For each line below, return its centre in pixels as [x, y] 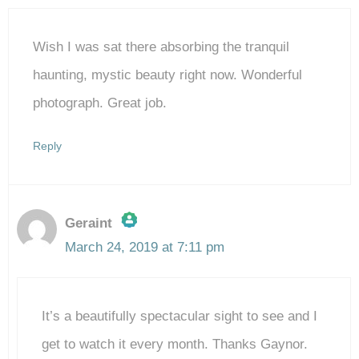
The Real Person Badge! [149, 258]
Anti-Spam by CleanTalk [144, 342]
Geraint [89, 223]
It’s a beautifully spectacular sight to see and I [179, 317]
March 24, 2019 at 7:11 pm [145, 247]
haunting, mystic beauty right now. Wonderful [167, 75]
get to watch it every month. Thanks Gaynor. [175, 345]
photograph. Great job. [100, 103]
